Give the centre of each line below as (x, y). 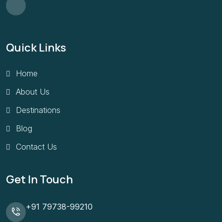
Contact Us (36, 147)
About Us (33, 92)
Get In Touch (39, 179)
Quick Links (36, 48)
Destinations (38, 110)
